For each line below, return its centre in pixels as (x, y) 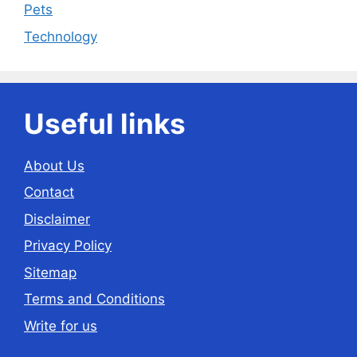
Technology (61, 36)
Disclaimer (57, 219)
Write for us (61, 326)
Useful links (105, 123)
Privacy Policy (68, 246)
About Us (54, 165)
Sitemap (50, 272)
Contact (49, 192)
